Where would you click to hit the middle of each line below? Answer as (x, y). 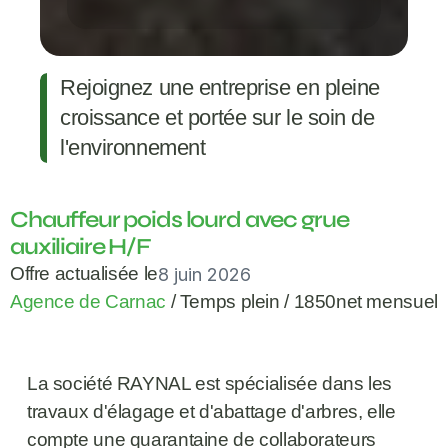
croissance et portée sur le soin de (217, 118)
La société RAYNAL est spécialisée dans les (209, 384)
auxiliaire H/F (80, 247)
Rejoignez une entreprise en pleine (220, 88)
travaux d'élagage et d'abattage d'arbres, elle (211, 412)
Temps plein (229, 302)
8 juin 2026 (204, 274)
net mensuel (386, 302)
